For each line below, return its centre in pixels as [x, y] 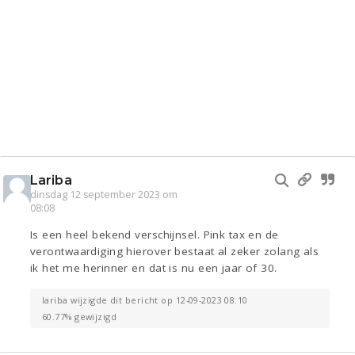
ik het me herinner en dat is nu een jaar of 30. [154, 268]
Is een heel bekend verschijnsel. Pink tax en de [155, 235]
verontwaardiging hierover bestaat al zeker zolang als [175, 252]
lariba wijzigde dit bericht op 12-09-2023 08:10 [145, 300]
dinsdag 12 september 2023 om [104, 195]
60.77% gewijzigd [80, 317]
